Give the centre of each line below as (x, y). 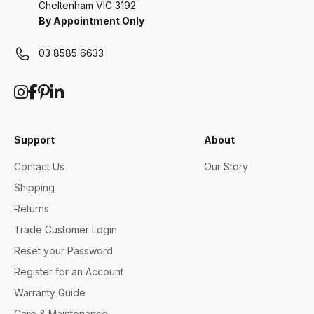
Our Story (226, 166)
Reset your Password (63, 250)
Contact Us (39, 166)
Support (34, 139)
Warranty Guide (50, 292)
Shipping (34, 187)
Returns (32, 208)
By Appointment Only (91, 20)
